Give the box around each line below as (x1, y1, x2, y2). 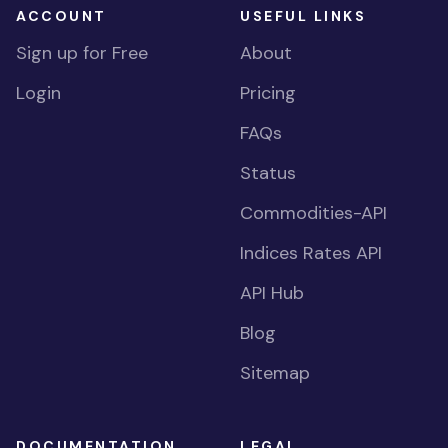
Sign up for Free (16, 41, 148, 65)
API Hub (240, 281, 304, 305)
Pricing (240, 81, 296, 105)
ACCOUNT (16, 7, 107, 25)
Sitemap (240, 361, 310, 385)
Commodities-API (240, 201, 387, 225)
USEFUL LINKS (240, 7, 367, 25)
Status (240, 161, 296, 185)
